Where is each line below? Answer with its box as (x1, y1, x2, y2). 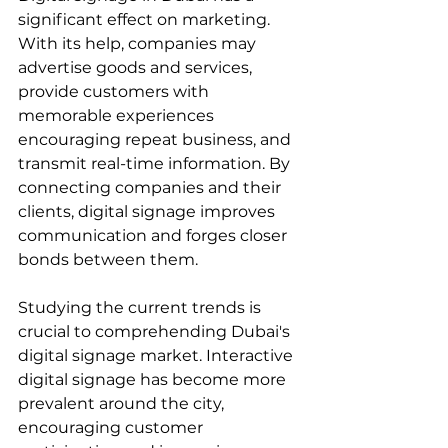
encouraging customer (18, 417, 207, 437)
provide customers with (18, 81, 213, 101)
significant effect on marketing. (18, 9, 274, 29)
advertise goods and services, (18, 57, 256, 77)
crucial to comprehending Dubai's (18, 321, 294, 341)
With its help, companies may (18, 33, 260, 53)
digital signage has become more (18, 369, 290, 389)
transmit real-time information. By (18, 153, 294, 173)
